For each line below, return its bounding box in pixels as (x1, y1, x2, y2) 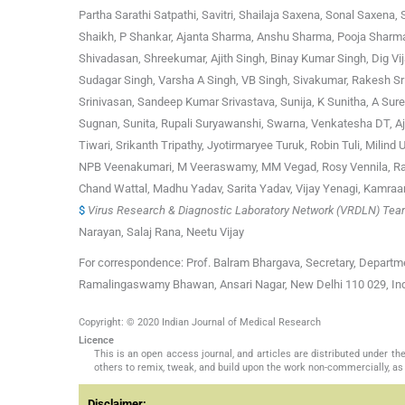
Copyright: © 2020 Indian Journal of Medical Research (79, 316, 321, 329)
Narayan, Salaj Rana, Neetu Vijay (79, 225, 244, 240)
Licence (79, 334, 114, 347)
